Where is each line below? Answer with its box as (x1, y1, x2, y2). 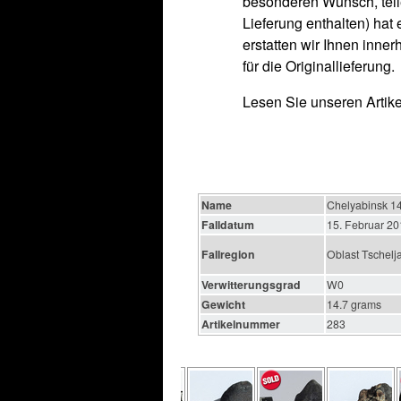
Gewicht (201, 296, 245, 312)
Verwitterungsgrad (201, 277, 301, 293)
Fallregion (201, 246, 255, 262)
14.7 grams (327, 296, 381, 311)
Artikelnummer (201, 316, 280, 332)
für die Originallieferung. (243, 55, 395, 76)
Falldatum (201, 217, 254, 233)
